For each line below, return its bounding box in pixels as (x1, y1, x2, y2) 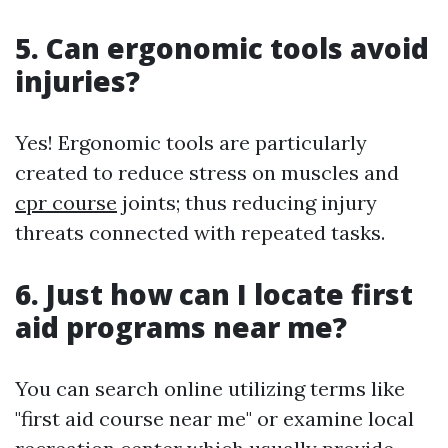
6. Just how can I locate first (15, 275, 413, 314)
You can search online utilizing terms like (15, 376, 405, 402)
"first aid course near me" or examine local (15, 406, 414, 432)
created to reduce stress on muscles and (15, 160, 399, 186)
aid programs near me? (15, 308, 347, 347)
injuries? (15, 62, 140, 101)
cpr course (15, 190, 117, 216)
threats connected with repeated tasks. (15, 220, 385, 246)
